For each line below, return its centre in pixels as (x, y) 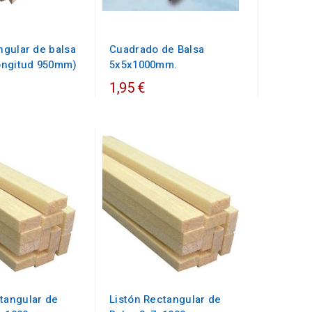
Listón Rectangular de (165, 299)
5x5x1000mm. (143, 65)
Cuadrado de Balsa (157, 49)
